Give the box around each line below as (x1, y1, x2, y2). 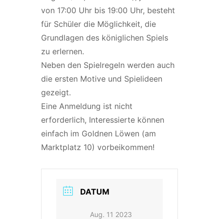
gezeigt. (41, 88, 71, 97)
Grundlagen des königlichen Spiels (41, 33, 168, 43)
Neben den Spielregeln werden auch (41, 60, 175, 70)
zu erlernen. (41, 46, 84, 56)
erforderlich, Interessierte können (41, 115, 164, 125)
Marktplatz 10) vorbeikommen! (41, 142, 154, 152)
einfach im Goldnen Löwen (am (41, 129, 156, 138)
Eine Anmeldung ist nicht (41, 101, 132, 111)
